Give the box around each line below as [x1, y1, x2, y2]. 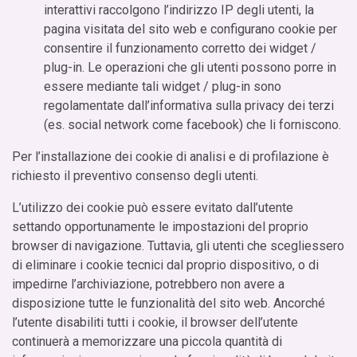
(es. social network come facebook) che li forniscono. [44, 116, 341, 132]
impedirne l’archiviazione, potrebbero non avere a [12, 276, 284, 292]
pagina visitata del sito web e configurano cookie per [44, 21, 337, 37]
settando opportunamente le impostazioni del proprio [12, 218, 308, 234]
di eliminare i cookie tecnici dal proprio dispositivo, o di [12, 257, 319, 273]
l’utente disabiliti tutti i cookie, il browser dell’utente [12, 314, 298, 330]
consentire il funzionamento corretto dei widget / [44, 40, 316, 56]
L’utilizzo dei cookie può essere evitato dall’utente [12, 199, 293, 215]
